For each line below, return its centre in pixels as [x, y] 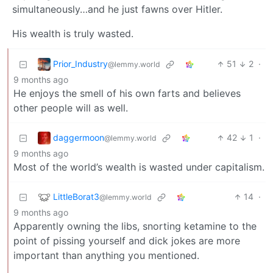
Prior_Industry [80, 63]
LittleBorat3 [76, 196]
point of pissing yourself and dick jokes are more [127, 241]
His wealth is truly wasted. [73, 34]
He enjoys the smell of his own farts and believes [127, 94]
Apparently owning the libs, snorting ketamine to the [135, 226]
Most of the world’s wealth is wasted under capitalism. [139, 167]
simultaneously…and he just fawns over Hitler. [117, 9]
